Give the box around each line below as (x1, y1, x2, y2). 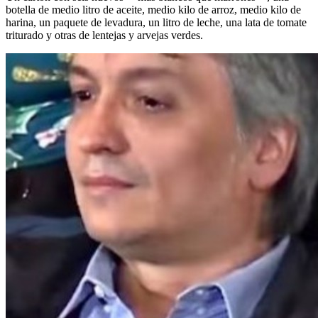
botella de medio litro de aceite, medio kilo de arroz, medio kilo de (6, 3, 301, 16)
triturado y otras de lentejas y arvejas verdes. (6, 28, 203, 41)
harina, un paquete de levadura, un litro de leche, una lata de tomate (6, 16, 307, 28)
